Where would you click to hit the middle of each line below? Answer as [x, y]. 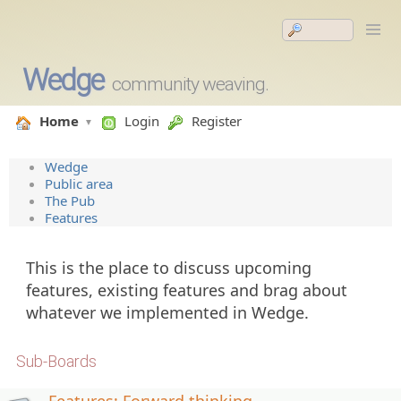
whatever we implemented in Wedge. [167, 312]
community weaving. [190, 84]
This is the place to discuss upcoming [169, 268]
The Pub [70, 200]
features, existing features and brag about [187, 290]
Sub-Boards [56, 361]
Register [217, 121]
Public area [79, 183]
